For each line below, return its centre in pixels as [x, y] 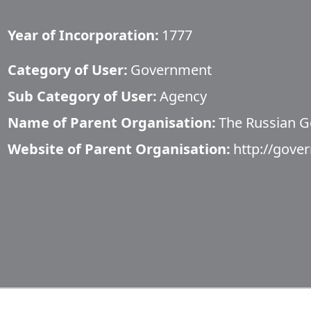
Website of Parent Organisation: [119, 149]
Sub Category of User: [82, 96]
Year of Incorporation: [83, 35]
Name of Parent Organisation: [112, 123]
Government [171, 70]
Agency [183, 96]
